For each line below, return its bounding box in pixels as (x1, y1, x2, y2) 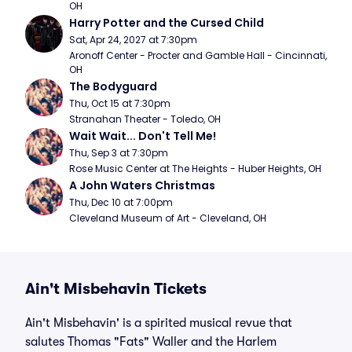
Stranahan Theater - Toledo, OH (69, 112, 221, 126)
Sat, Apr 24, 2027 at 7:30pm (69, 33, 197, 46)
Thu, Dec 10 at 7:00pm (69, 196, 173, 209)
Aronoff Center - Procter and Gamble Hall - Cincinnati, (69, 49, 327, 62)
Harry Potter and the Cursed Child (69, 15, 264, 31)
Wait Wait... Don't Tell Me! (69, 128, 216, 144)
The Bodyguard (69, 79, 157, 94)
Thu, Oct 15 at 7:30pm (69, 97, 170, 110)
